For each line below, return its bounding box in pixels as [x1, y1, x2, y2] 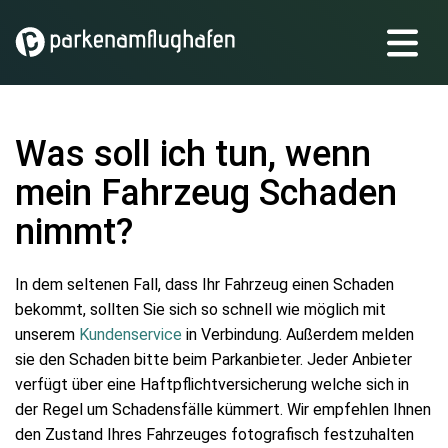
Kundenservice [79, 325, 182, 344]
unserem [15, 325, 79, 344]
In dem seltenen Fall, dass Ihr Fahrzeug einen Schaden [15, 275, 394, 294]
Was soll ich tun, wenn [15, 133, 371, 175]
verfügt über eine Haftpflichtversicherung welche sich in [15, 375, 409, 394]
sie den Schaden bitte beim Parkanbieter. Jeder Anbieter [15, 350, 412, 369]
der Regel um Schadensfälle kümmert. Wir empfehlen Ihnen [15, 400, 431, 419]
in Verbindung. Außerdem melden [182, 325, 414, 344]
